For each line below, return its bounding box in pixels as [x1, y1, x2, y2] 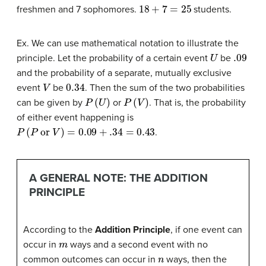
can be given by [17, 97, 85, 109]
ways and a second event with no [68, 238, 208, 251]
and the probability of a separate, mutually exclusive [17, 67, 232, 79]
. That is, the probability [149, 97, 246, 109]
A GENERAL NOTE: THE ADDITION [28, 171, 208, 185]
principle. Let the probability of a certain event [17, 52, 210, 64]
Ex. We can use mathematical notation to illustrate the [17, 37, 239, 49]
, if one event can [170, 223, 242, 236]
